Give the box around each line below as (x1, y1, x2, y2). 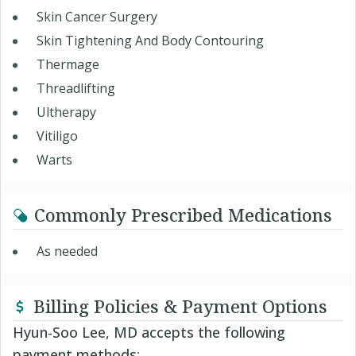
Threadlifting (37, 79, 115, 98)
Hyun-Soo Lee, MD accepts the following (13, 323, 285, 342)
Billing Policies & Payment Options (33, 294, 327, 319)
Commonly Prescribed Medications (34, 203, 332, 227)
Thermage (37, 56, 99, 74)
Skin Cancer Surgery (37, 8, 157, 26)
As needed (37, 242, 98, 261)
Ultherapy (37, 103, 96, 122)
